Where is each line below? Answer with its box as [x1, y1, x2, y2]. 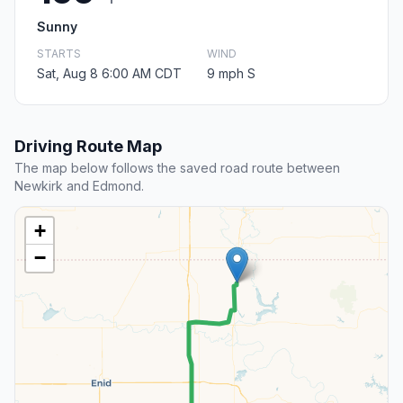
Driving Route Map [14, 137, 162, 157]
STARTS [37, 47, 81, 61]
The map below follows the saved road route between [14, 160, 340, 176]
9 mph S [207, 66, 255, 82]
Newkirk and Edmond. [14, 178, 144, 194]
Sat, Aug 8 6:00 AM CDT [37, 66, 182, 82]
